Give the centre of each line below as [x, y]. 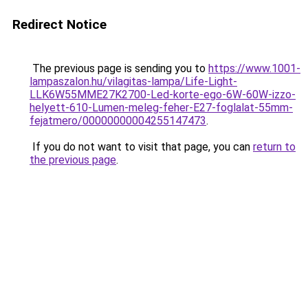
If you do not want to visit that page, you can [141, 147]
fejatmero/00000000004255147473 [118, 121]
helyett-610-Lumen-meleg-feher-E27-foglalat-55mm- [161, 108]
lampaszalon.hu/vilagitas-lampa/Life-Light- [133, 81]
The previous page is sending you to [119, 68]
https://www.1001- [254, 68]
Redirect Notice [59, 24]
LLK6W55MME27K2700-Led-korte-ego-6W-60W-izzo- [163, 95]
